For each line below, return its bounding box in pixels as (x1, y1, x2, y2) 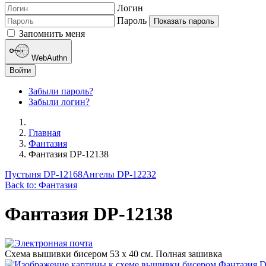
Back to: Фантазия (5, 180, 77, 191)
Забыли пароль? (28, 86, 93, 97)
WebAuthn (31, 53, 68, 63)
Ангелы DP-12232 (83, 169, 156, 180)
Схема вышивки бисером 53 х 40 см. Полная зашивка (5, 248, 222, 259)
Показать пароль (154, 16, 214, 26)
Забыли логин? (28, 97, 90, 107)
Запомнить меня (17, 28, 85, 39)
